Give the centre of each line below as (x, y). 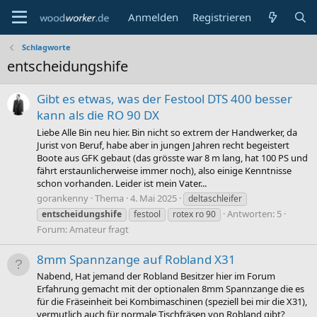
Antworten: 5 (254, 213)
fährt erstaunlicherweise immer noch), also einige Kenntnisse (164, 170)
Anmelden (154, 17)
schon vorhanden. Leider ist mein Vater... (122, 183)
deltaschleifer (215, 198)
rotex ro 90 (194, 214)
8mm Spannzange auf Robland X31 (136, 260)
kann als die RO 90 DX (98, 115)
